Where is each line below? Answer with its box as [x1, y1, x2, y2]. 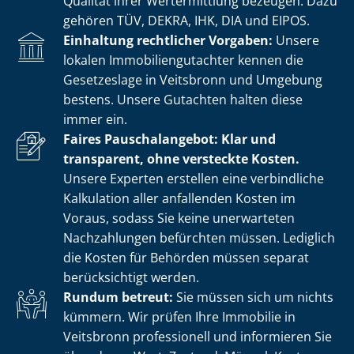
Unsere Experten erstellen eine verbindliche [63, 169, 324, 187]
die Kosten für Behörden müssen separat [63, 248, 309, 266]
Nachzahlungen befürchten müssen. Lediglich [63, 228, 335, 247]
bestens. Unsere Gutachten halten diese [63, 90, 303, 108]
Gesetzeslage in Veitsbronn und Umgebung [63, 70, 322, 88]
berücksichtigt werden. [63, 268, 199, 286]
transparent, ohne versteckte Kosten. [63, 149, 299, 168]
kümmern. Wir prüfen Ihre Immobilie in [63, 307, 296, 326]
